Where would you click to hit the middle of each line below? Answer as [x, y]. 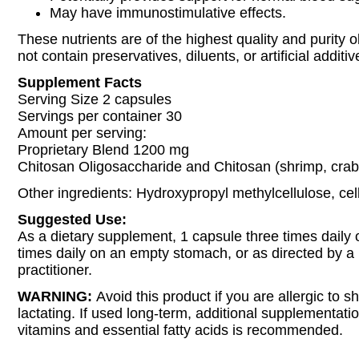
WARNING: [57, 296]
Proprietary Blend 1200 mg [103, 150]
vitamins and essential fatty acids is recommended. [180, 330]
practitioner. [55, 270]
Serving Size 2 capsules [95, 99]
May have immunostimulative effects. [168, 13]
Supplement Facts [80, 83]
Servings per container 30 [100, 116]
